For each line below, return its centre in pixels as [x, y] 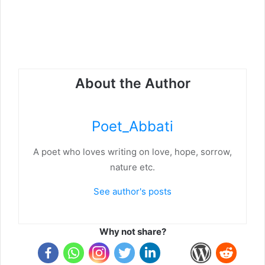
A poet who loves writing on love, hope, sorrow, [132, 151]
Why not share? [132, 231]
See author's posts [132, 191]
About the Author [132, 83]
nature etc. [132, 167]
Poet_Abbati [132, 126]
